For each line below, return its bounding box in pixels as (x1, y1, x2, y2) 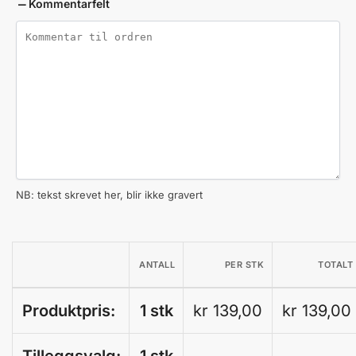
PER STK (224, 259, 264, 271)
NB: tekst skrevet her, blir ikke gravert (16, 188, 203, 202)
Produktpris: (22, 301, 115, 321)
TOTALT (318, 259, 353, 271)
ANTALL (139, 259, 175, 271)
